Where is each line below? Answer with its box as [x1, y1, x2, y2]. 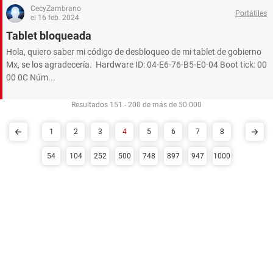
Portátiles [235, 9, 267, 18]
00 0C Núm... [6, 73, 55, 82]
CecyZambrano [30, 4, 81, 13]
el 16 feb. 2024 [30, 13, 79, 22]
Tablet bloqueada [6, 29, 91, 42]
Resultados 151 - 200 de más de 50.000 [71, 101, 202, 109]
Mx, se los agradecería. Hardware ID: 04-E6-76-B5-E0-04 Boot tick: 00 [6, 60, 267, 69]
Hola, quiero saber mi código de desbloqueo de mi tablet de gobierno [6, 47, 261, 57]
